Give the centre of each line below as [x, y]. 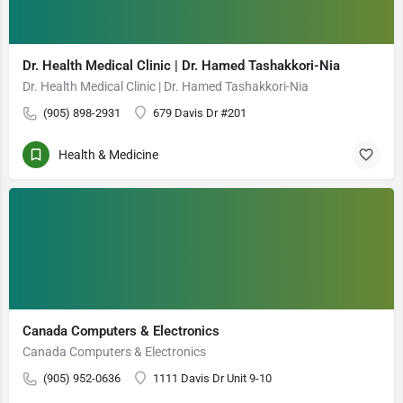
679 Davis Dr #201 [200, 113]
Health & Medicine [108, 154]
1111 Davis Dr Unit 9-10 [212, 378]
